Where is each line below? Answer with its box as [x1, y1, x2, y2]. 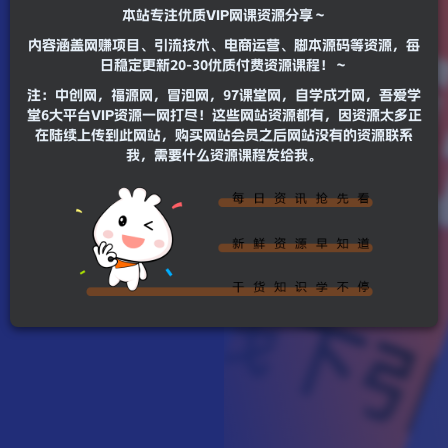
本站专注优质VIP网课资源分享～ [121, 8, 327, 23]
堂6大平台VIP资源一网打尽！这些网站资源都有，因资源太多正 [26, 108, 422, 123]
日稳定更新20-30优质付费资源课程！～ [100, 58, 348, 73]
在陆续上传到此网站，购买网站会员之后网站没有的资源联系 [35, 128, 413, 143]
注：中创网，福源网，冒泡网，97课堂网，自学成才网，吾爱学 [27, 88, 421, 103]
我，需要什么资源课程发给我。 [126, 148, 322, 163]
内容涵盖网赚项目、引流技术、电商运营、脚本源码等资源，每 [28, 38, 420, 53]
